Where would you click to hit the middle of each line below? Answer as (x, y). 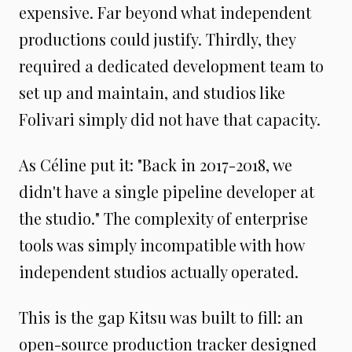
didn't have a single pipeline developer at (167, 191)
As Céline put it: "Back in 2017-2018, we (156, 164)
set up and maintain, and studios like (152, 92)
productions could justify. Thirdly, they (157, 38)
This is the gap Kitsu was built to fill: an (161, 317)
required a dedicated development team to (171, 65)
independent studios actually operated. (159, 271)
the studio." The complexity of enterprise (163, 218)
